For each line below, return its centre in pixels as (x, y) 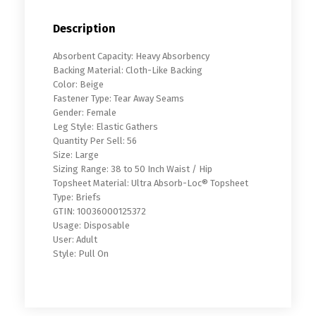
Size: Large (76, 154)
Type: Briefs (77, 197)
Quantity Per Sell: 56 (95, 140)
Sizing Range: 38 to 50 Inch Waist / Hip (133, 169)
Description (84, 28)
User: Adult (75, 239)
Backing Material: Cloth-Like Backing (128, 70)
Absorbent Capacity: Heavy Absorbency (131, 56)
